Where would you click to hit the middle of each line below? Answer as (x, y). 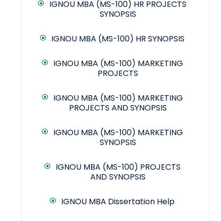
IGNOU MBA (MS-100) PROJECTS (118, 167)
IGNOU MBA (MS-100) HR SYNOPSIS (118, 39)
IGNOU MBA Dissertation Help (118, 202)
